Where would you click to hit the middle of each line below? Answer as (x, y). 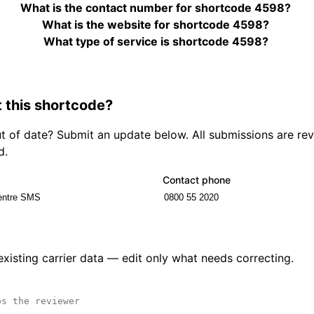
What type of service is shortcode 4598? (156, 42)
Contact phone (197, 179)
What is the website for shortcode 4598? (156, 25)
